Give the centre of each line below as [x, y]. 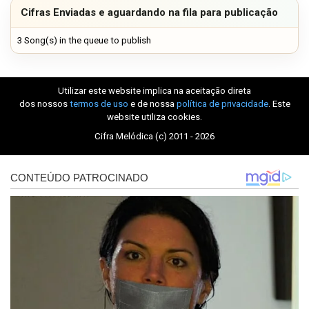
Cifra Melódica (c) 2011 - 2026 [154, 136]
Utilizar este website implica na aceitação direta [154, 91]
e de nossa [152, 104]
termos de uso [99, 104]
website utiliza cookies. [154, 117]
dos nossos [44, 104]
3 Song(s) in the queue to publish [84, 41]
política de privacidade [222, 104]
